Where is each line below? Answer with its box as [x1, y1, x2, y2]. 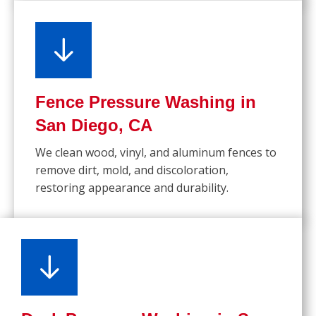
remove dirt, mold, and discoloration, [35, 162, 229, 178]
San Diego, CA [35, 116, 152, 135]
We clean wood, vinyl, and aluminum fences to [35, 145, 276, 161]
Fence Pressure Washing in [35, 92, 256, 112]
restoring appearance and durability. [35, 180, 229, 196]
